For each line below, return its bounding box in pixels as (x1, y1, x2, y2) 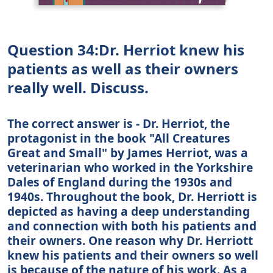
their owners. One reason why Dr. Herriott (7, 232, 253, 249)
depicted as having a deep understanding (7, 202, 250, 219)
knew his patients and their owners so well (7, 246, 258, 263)
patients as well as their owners (7, 58, 238, 79)
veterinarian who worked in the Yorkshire (7, 158, 253, 175)
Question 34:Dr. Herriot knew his (7, 39, 244, 60)
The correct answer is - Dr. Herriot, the (7, 115, 230, 132)
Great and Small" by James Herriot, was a (7, 144, 248, 161)
